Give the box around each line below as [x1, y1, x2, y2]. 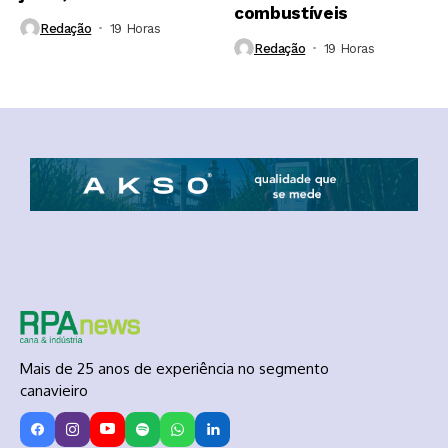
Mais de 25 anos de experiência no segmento [20, 358, 329, 378]
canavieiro [20, 380, 88, 400]
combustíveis [234, 3, 348, 24]
